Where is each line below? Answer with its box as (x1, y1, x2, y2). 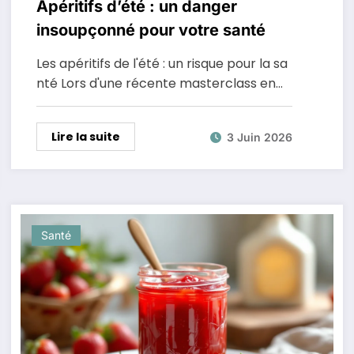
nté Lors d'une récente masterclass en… (36, 74, 283, 92)
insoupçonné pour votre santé (36, 21, 265, 40)
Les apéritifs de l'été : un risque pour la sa (36, 55, 288, 73)
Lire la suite (51, 129, 120, 145)
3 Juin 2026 (226, 130, 292, 144)
